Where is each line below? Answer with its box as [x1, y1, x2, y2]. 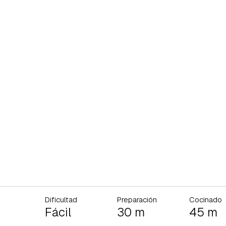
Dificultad [45, 194, 78, 204]
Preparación [117, 194, 157, 204]
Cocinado [189, 194, 222, 204]
